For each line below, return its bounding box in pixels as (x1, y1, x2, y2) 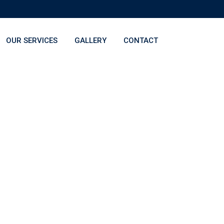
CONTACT (123, 36, 158, 45)
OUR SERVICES (6, 36, 57, 45)
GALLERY (74, 36, 106, 45)
